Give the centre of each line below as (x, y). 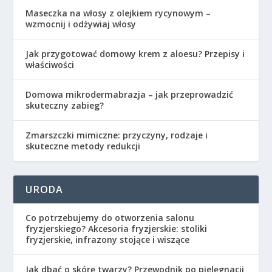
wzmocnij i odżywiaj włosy (81, 24)
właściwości (50, 65)
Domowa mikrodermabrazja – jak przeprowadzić (130, 95)
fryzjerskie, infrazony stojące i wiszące (108, 240)
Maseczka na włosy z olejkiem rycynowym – (118, 13)
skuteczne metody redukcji (83, 146)
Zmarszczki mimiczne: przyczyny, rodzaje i (117, 135)
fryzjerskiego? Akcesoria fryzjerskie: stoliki (117, 229)
